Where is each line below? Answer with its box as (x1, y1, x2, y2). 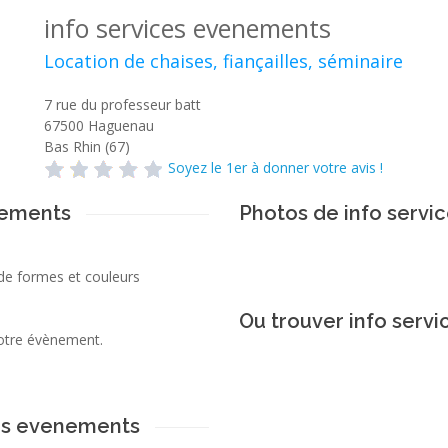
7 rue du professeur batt (44, 95, 201, 114)
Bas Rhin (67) (44, 137, 130, 156)
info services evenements (44, 11, 331, 45)
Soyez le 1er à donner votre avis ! (168, 158, 383, 177)
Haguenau (88, 116, 154, 135)
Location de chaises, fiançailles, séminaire (44, 49, 403, 73)
